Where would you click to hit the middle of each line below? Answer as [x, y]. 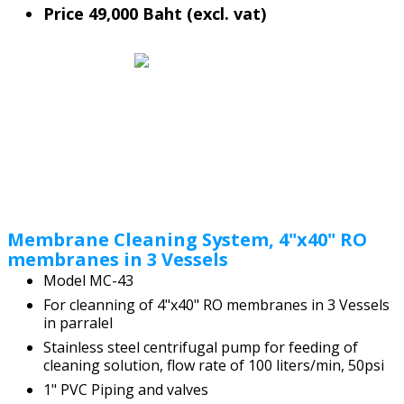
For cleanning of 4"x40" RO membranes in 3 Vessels [216, 304]
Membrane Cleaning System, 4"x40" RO [187, 240]
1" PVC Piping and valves [126, 389]
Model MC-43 [88, 281]
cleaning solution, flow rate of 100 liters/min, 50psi [214, 365]
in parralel [78, 322]
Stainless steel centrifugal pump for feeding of [201, 347]
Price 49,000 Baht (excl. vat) [157, 13]
